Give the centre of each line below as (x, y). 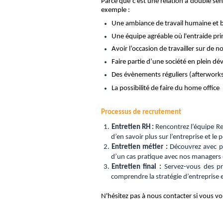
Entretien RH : (133, 127)
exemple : (115, 10)
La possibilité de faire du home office (165, 89)
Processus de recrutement (141, 112)
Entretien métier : (139, 147)
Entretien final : (136, 167)
